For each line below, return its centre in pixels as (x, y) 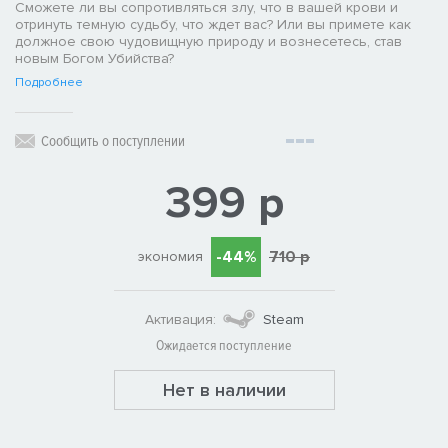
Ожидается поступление (224, 346)
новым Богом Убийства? (94, 59)
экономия (170, 257)
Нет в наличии (224, 390)
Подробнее (49, 83)
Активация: (180, 319)
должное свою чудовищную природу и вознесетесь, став (208, 42)
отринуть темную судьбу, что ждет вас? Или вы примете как (213, 25)
